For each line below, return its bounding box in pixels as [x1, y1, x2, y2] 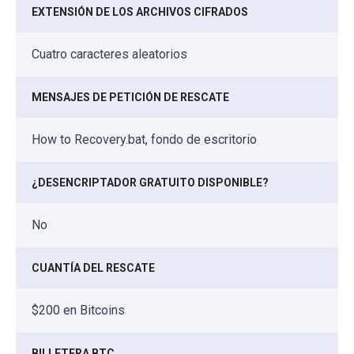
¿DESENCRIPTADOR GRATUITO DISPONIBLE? [32, 175, 269, 189]
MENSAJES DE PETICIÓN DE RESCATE [32, 90, 229, 104]
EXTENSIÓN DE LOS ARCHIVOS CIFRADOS [32, 5, 248, 18]
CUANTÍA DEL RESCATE [32, 261, 155, 274]
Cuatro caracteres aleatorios [32, 46, 187, 62]
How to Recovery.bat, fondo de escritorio [32, 131, 257, 147]
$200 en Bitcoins [32, 302, 125, 318]
